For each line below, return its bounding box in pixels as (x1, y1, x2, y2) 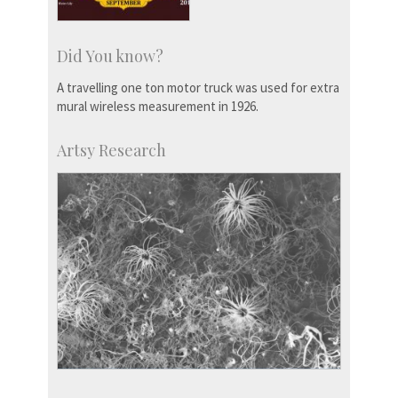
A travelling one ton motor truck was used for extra (57, 79, 339, 97)
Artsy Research (57, 139, 166, 162)
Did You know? (57, 45, 163, 68)
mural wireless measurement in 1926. (57, 98, 259, 115)
